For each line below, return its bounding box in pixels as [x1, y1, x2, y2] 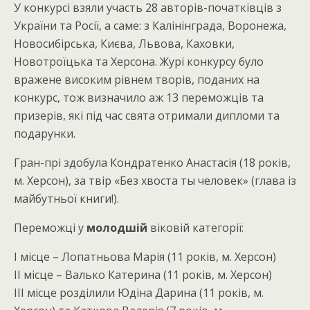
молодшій [86, 220, 150, 235]
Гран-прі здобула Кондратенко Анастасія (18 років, [14, 155, 291, 170]
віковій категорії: [150, 220, 244, 235]
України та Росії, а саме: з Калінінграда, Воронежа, [14, 18, 286, 33]
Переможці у [14, 220, 86, 235]
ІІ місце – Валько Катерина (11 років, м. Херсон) [14, 267, 272, 282]
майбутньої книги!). [14, 191, 119, 206]
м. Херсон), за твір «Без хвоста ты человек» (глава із [14, 173, 296, 188]
